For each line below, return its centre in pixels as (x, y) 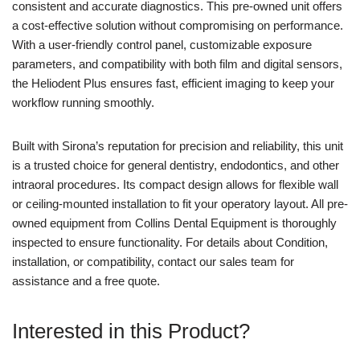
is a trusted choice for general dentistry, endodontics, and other (176, 165)
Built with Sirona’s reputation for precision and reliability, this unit (178, 146)
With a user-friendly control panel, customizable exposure (162, 45)
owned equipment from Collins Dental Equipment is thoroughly (174, 223)
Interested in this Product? (131, 331)
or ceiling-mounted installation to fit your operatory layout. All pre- (180, 204)
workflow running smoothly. (83, 102)
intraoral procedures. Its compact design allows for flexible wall (175, 184)
